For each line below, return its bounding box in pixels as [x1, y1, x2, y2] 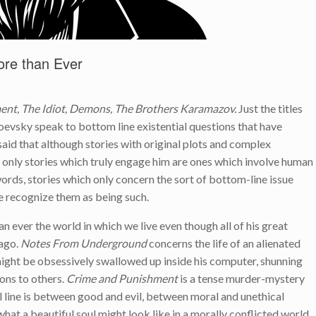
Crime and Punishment [66, 272, 178, 285]
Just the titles [236, 102, 303, 115]
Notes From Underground [20, 236, 149, 250]
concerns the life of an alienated [149, 236, 300, 250]
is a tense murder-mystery [178, 272, 305, 285]
